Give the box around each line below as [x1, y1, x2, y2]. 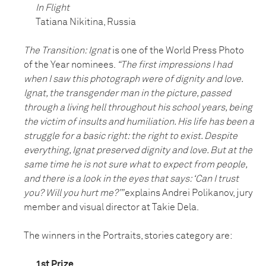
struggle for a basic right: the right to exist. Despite [24, 131, 237, 141]
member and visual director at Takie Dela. [24, 202, 199, 213]
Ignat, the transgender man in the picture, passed [24, 88, 231, 99]
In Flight [36, 3, 69, 13]
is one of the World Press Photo [110, 46, 244, 56]
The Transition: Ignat [24, 46, 110, 56]
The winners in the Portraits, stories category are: [24, 231, 233, 241]
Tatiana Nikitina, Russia [36, 17, 136, 27]
